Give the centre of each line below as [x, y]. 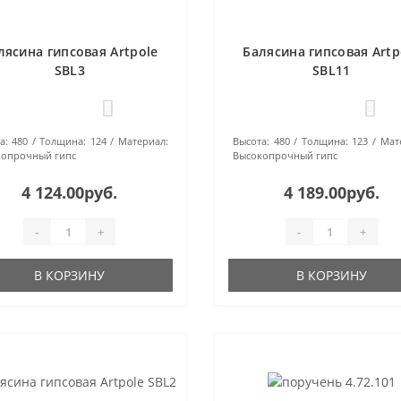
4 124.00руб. [70, 192]
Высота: [251, 141]
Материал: [144, 141]
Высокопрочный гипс [285, 155]
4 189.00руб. [331, 192]
